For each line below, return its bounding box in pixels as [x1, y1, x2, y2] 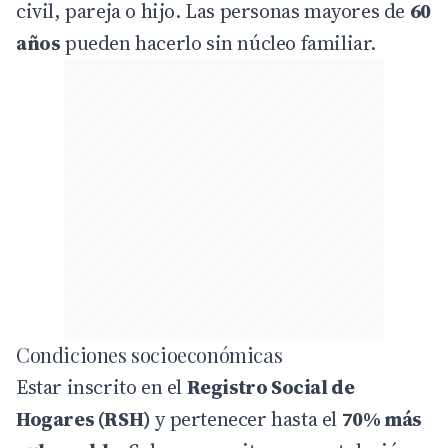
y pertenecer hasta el [150, 404, 342, 433]
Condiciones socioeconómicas [16, 340, 283, 368]
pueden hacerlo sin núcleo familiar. [60, 28, 377, 57]
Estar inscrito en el [16, 372, 187, 401]
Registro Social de [186, 372, 355, 401]
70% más [341, 404, 422, 433]
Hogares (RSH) [16, 404, 151, 433]
